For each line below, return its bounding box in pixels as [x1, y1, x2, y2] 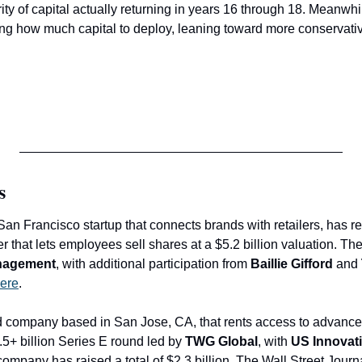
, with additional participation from [56, 257, 250, 271]
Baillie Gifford [250, 257, 336, 271]
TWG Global [185, 335, 258, 349]
